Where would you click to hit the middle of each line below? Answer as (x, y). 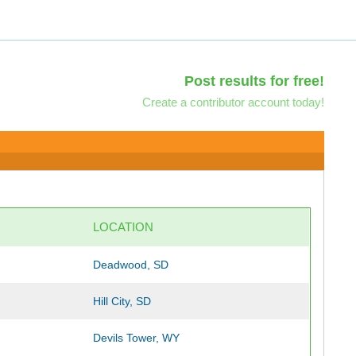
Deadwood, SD (131, 265)
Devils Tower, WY (137, 338)
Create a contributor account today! (233, 102)
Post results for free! (254, 81)
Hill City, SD (122, 301)
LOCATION (124, 227)
